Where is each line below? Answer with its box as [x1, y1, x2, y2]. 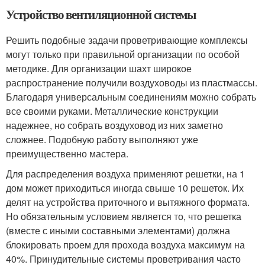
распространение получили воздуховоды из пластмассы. [6, 76, 257, 90]
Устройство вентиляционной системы [6, 5, 196, 24]
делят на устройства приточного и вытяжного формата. [6, 195, 250, 209]
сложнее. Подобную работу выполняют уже [6, 132, 198, 147]
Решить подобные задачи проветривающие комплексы [6, 33, 248, 47]
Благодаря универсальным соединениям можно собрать [6, 90, 256, 104]
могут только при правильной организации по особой [6, 47, 240, 62]
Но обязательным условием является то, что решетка [6, 209, 241, 224]
